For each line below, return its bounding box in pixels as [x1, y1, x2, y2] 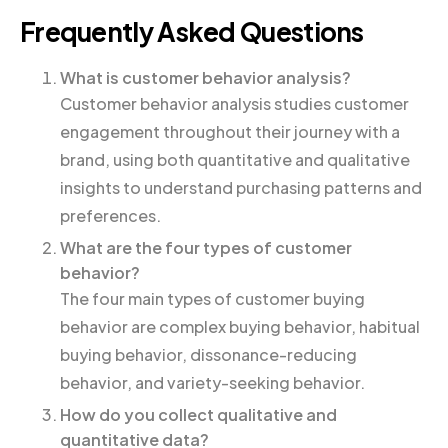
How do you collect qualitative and [60, 403, 337, 425]
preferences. [60, 205, 161, 227]
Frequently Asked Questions [20, 15, 364, 49]
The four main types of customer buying [60, 287, 365, 309]
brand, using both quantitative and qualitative [60, 149, 410, 171]
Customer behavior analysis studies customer [60, 93, 409, 115]
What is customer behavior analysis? [60, 67, 351, 89]
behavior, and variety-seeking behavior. [60, 371, 365, 393]
